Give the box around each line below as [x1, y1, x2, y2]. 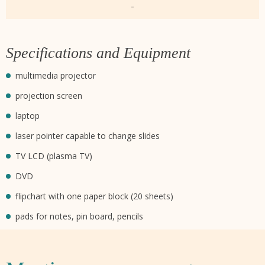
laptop [15, 109, 40, 121]
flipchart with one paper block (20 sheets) [15, 190, 173, 202]
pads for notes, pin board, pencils [15, 210, 143, 222]
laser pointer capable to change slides [15, 130, 160, 141]
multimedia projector [15, 69, 96, 81]
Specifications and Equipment [6, 44, 190, 62]
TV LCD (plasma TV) [15, 150, 92, 161]
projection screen [15, 89, 82, 101]
